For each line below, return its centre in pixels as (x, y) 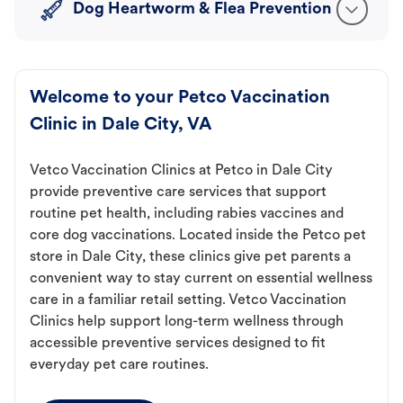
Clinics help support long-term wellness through (187, 322)
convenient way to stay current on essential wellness (201, 279)
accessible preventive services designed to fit (178, 344)
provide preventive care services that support (178, 193)
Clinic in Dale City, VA (121, 125)
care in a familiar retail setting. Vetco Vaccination (188, 301)
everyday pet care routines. (119, 366)
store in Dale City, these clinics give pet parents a (190, 258)
